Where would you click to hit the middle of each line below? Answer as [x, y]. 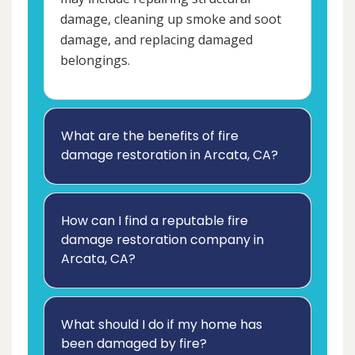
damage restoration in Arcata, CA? [170, 155]
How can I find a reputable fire [155, 221]
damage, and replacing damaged [157, 40]
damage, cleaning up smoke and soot [171, 19]
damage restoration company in [162, 240]
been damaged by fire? [134, 344]
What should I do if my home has [162, 325]
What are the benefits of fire [150, 136]
